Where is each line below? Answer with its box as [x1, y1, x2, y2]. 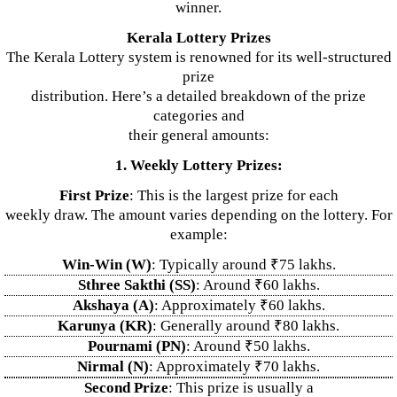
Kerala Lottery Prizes [126, 29, 271, 46]
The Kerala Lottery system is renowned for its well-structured [5, 49, 392, 66]
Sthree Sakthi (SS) [77, 276, 196, 293]
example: [169, 226, 228, 243]
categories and [152, 107, 245, 124]
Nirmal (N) [77, 358, 149, 375]
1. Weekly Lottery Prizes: [114, 157, 283, 174]
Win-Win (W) [61, 256, 152, 273]
